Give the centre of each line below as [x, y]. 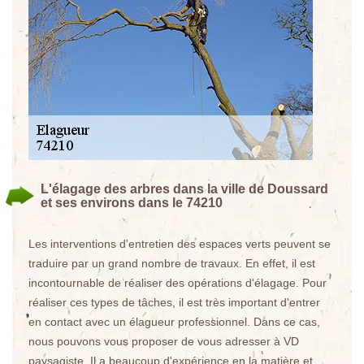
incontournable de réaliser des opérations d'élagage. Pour [178, 283]
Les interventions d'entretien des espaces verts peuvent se [180, 244]
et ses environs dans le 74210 [132, 203]
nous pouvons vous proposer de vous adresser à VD [164, 341]
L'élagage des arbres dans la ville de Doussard [184, 189]
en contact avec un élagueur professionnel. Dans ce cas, [174, 322]
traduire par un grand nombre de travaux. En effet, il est [172, 263]
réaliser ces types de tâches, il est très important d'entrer [174, 302]
